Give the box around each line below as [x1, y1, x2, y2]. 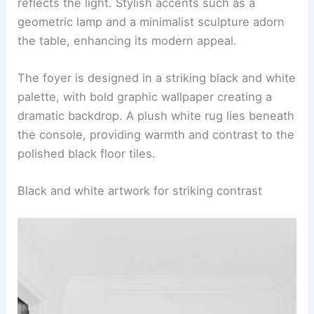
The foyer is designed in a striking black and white [18, 71, 296, 86]
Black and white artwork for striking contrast [18, 184, 263, 198]
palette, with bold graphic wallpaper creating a [18, 90, 273, 104]
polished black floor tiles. [18, 146, 156, 161]
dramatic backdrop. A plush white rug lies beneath [18, 109, 295, 123]
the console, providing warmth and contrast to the [18, 128, 295, 142]
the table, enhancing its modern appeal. [18, 33, 238, 48]
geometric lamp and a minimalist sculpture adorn [18, 14, 285, 29]
